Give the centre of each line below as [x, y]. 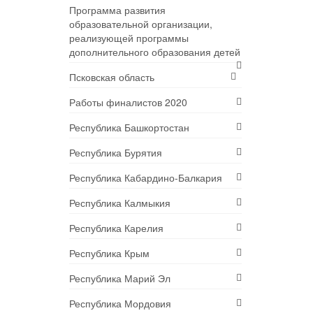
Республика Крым [109, 253]
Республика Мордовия [120, 304]
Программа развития [117, 10]
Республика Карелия [116, 228]
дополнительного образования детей [154, 52]
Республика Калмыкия [119, 203]
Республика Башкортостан [129, 128]
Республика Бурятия [115, 153]
